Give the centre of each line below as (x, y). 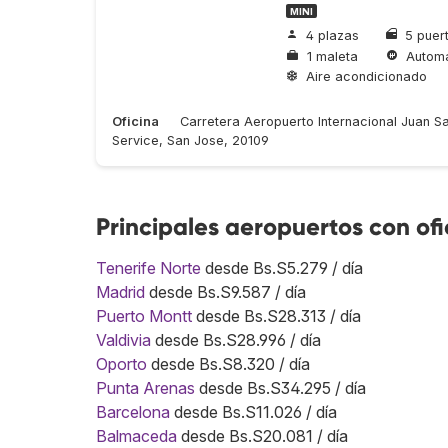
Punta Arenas (145, 387)
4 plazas (332, 36)
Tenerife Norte (148, 267)
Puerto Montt (144, 315)
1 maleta (332, 56)
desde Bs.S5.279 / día (282, 267)
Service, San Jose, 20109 (190, 140)
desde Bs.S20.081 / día (262, 435)
